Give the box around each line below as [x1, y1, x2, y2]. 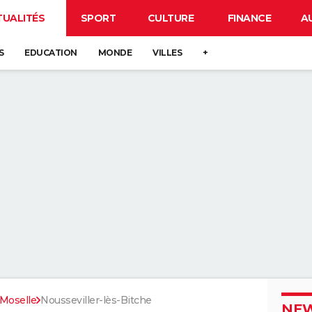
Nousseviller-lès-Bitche [40, 294, 152, 306]
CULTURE [147, 12, 194, 24]
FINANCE [227, 12, 272, 24]
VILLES [153, 47, 182, 58]
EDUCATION [24, 47, 77, 58]
